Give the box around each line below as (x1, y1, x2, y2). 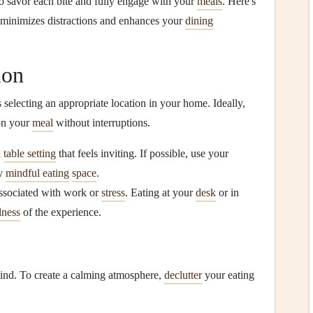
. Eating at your (125, 187, 196, 198)
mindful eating (6, 167, 69, 179)
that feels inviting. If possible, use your (56, 147, 228, 159)
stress (101, 187, 125, 198)
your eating (202, 269, 254, 281)
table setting (3, 147, 56, 159)
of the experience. (20, 206, 101, 218)
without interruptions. (53, 117, 150, 129)
